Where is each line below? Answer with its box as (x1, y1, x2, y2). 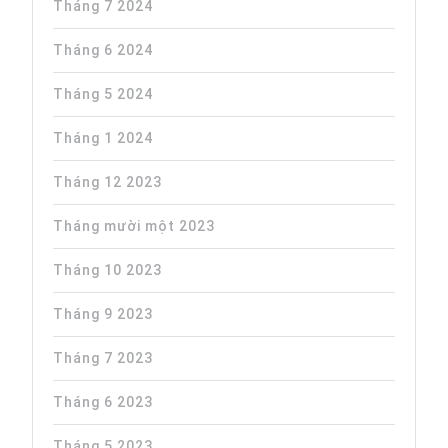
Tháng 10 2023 (53, 262, 162, 278)
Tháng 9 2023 (53, 306, 153, 322)
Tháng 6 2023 (53, 394, 153, 410)
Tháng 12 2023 (53, 174, 162, 190)
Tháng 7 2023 (53, 350, 153, 366)
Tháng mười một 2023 (53, 218, 215, 234)
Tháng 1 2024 (53, 130, 153, 146)
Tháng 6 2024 (53, 42, 153, 58)
